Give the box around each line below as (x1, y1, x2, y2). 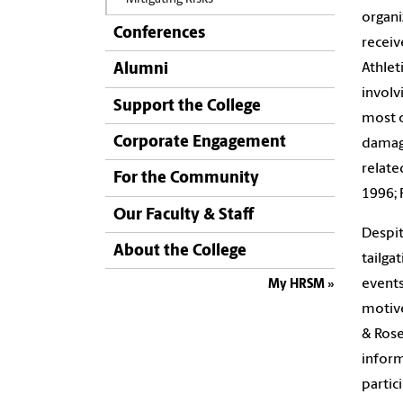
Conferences (113, 24, 205, 42)
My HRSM (268, 278, 325, 292)
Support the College (113, 97, 261, 115)
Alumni (113, 61, 168, 79)
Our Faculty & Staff (113, 206, 254, 224)
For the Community (113, 170, 259, 188)
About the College (113, 243, 246, 261)
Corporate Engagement (113, 133, 286, 151)
